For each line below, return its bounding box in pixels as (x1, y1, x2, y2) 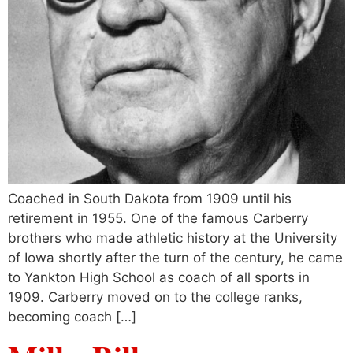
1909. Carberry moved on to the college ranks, (8, 289, 303, 306)
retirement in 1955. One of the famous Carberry (8, 210, 308, 227)
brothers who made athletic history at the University (8, 230, 337, 247)
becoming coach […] (8, 309, 136, 325)
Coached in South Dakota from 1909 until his (8, 191, 292, 207)
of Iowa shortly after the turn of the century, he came (8, 250, 343, 266)
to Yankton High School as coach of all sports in (8, 269, 310, 286)
